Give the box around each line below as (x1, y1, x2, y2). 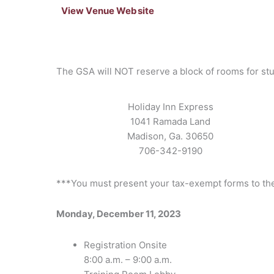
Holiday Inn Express (127, 100, 213, 113)
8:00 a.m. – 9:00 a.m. (84, 253, 172, 265)
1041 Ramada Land (130, 115, 210, 127)
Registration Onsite (84, 239, 167, 251)
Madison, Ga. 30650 (127, 130, 213, 142)
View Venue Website (61, 5, 155, 17)
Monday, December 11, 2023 (56, 208, 181, 220)
